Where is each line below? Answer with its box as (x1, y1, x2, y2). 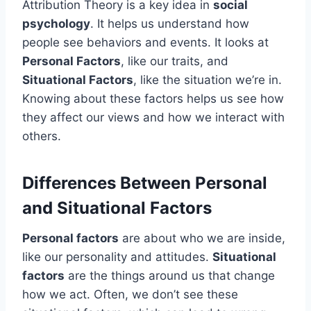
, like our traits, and (121, 53, 228, 68)
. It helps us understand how (90, 16, 249, 31)
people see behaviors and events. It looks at (22, 35, 269, 49)
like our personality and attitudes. (22, 249, 212, 264)
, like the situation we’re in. (133, 72, 282, 87)
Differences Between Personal (22, 172, 267, 193)
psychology (22, 16, 90, 31)
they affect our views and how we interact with (22, 110, 285, 124)
